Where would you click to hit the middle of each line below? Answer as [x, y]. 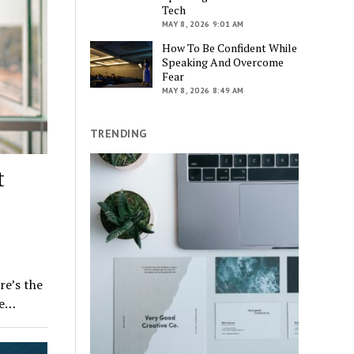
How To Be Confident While [230, 48]
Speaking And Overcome [223, 62]
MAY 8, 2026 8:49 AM [203, 91]
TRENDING [119, 134]
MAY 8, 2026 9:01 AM [203, 24]
